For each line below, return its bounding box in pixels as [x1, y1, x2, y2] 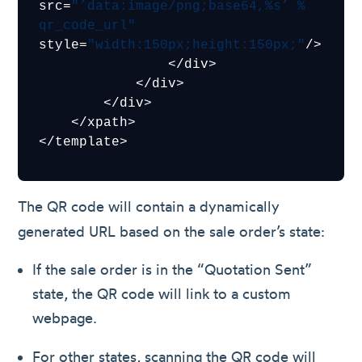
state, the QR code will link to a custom [32, 285, 291, 303]
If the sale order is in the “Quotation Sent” [32, 261, 312, 279]
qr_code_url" [39, 18, 137, 33]
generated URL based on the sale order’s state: [18, 222, 326, 240]
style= [39, 37, 88, 53]
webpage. [32, 309, 97, 327]
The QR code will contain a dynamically [18, 197, 280, 215]
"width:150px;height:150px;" [87, 37, 306, 53]
